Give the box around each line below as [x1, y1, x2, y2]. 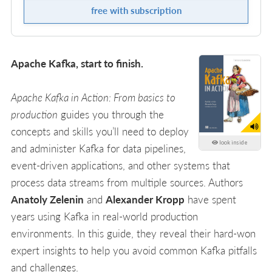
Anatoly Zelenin [11, 192, 84, 207]
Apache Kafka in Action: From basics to [11, 90, 175, 105]
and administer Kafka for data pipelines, [11, 141, 186, 156]
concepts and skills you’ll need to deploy [11, 124, 189, 139]
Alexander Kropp [106, 192, 185, 207]
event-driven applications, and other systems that [11, 158, 230, 173]
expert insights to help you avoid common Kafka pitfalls [11, 243, 257, 258]
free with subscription [90, 4, 182, 17]
